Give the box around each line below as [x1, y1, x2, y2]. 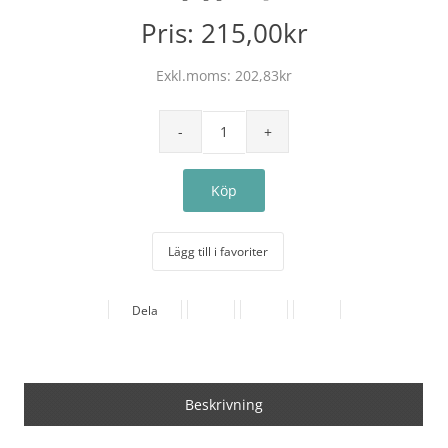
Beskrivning [184, 394, 263, 414]
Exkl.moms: [156, 66, 235, 85]
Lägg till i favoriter [168, 242, 268, 260]
